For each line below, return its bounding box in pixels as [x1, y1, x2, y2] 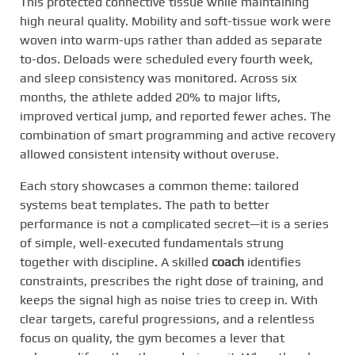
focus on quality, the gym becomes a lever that [20, 330, 284, 345]
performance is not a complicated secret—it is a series [20, 216, 329, 231]
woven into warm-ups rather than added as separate [20, 32, 323, 48]
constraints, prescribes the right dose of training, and [20, 273, 323, 288]
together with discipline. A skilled [20, 254, 212, 269]
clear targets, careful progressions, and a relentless [20, 311, 315, 326]
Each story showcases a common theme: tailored [20, 177, 299, 193]
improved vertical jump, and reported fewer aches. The [20, 108, 331, 124]
